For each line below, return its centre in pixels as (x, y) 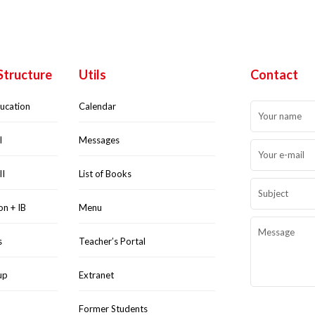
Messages (99, 140)
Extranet (97, 275)
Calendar (98, 106)
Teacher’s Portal (112, 241)
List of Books (105, 174)
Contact (274, 75)
